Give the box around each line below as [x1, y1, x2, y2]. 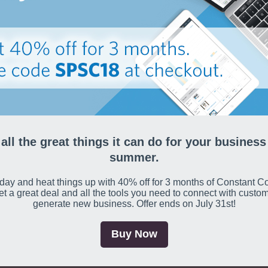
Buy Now [111, 228, 157, 240]
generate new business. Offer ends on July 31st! [32, 199, 236, 209]
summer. [109, 151, 159, 164]
